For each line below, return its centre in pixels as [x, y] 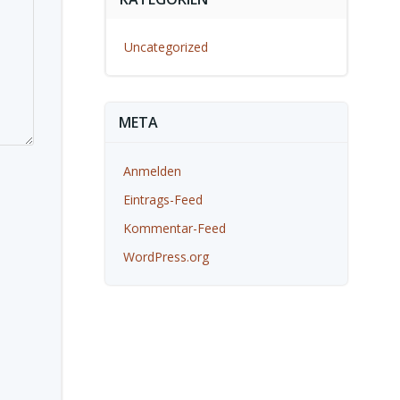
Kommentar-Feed [174, 228]
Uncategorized [166, 47]
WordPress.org [166, 257]
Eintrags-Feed [162, 200]
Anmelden [152, 171]
